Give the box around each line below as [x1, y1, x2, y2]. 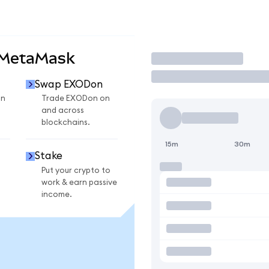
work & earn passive [41, 178, 117, 187]
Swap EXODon [34, 79, 103, 89]
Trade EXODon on [41, 94, 110, 103]
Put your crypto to [41, 166, 110, 175]
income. [41, 190, 72, 199]
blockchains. [41, 118, 90, 127]
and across [41, 106, 84, 115]
